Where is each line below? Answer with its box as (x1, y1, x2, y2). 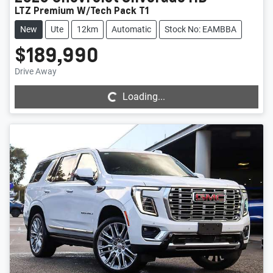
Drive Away (15, 66, 57, 76)
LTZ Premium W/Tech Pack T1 (15, 3, 149, 16)
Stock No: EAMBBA (165, 24, 236, 34)
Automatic (112, 24, 151, 34)
